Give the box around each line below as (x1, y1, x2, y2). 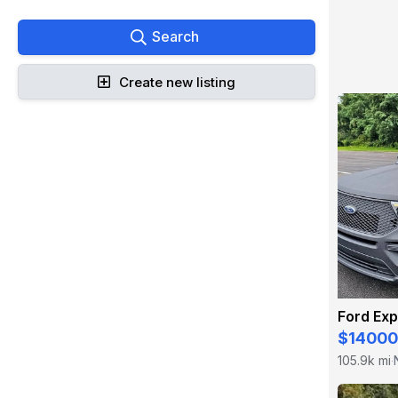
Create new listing (119, 73, 235, 91)
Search (152, 28, 199, 45)
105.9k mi (338, 353, 391, 368)
